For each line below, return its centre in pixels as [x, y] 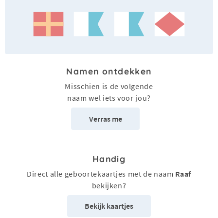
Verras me [105, 119]
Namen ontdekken [109, 71]
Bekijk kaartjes [109, 206]
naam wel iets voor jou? [109, 98]
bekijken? [109, 185]
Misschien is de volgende [109, 86]
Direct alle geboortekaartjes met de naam [101, 173]
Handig [109, 158]
